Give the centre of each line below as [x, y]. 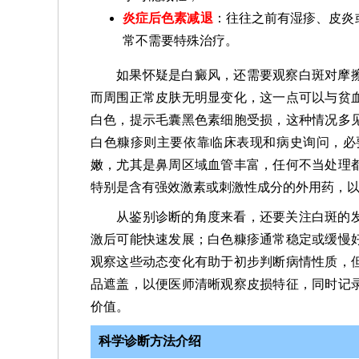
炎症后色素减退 [168, 18]
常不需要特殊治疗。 [180, 40]
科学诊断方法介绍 [150, 341]
